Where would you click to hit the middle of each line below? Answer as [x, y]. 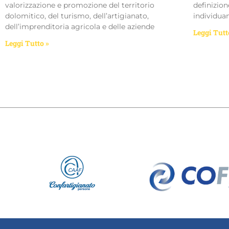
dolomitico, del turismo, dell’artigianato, [77, 16]
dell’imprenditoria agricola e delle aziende [80, 26]
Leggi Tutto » [27, 43]
